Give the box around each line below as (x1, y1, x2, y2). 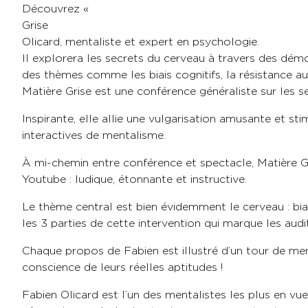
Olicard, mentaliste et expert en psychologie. (22, 35, 259, 49)
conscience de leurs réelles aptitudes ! (22, 261, 223, 274)
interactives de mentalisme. (22, 129, 166, 142)
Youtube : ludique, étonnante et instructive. (22, 173, 247, 186)
